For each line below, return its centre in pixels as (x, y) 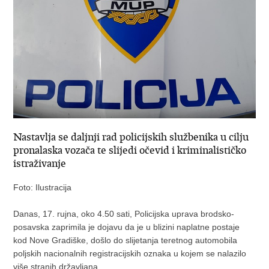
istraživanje (40, 163)
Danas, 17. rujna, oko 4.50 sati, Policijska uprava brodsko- (124, 213)
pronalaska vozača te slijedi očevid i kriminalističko (130, 150)
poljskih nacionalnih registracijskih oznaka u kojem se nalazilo (130, 253)
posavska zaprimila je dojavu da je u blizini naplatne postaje (127, 227)
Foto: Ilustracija (43, 187)
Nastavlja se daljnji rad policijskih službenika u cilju (131, 137)
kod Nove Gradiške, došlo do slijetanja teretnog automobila (125, 240)
